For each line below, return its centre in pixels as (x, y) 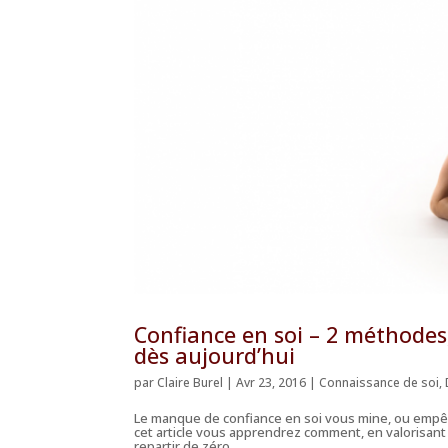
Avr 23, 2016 (271, 383)
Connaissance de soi (379, 383)
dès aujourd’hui (215, 356)
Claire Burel (190, 383)
